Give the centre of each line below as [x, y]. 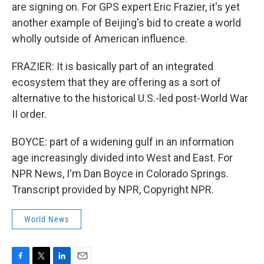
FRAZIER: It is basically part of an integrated [113, 66]
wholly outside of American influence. [100, 39]
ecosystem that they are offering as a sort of [116, 82]
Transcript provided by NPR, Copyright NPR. [113, 189]
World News [47, 219]
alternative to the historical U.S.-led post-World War [130, 98]
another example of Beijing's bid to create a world [126, 23]
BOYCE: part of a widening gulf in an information [123, 142]
